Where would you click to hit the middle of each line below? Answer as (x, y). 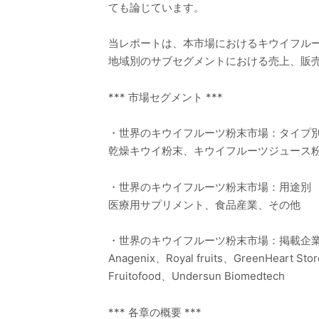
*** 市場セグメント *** (166, 97)
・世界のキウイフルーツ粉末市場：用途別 (210, 187)
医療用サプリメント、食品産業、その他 (204, 204)
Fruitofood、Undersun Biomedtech (197, 276)
